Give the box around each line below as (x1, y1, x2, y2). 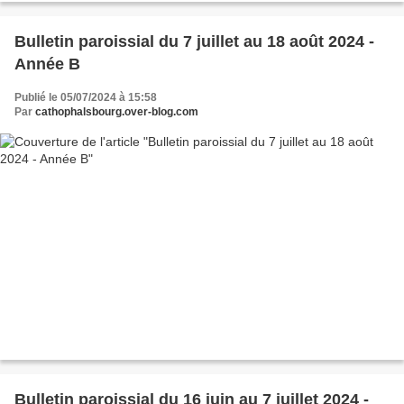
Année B (14, 54, 80, 73)
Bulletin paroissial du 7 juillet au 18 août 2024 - (14, 32, 374, 50)
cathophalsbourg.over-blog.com (35, 105, 198, 118)
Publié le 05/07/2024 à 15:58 (14, 90, 157, 104)
